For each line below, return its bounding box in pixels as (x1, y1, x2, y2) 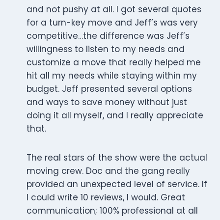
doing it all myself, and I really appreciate (27, 110, 203, 122)
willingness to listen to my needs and (27, 43, 185, 55)
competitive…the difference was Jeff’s (27, 30, 190, 42)
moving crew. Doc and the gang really (27, 165, 190, 177)
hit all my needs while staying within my (27, 70, 197, 82)
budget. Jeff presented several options (27, 83, 192, 95)
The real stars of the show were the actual (27, 152, 207, 164)
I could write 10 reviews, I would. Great (27, 192, 185, 204)
